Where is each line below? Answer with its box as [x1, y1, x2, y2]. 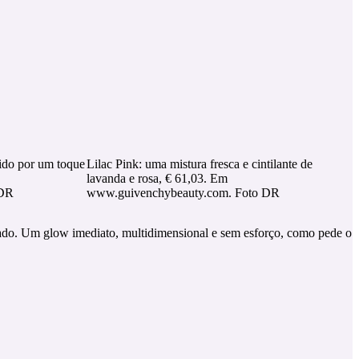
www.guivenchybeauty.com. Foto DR [87, 186, 280, 200]
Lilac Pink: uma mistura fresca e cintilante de [87, 157, 313, 171]
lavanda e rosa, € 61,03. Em [87, 171, 228, 186]
